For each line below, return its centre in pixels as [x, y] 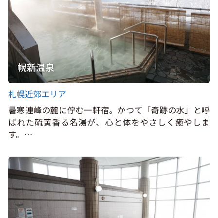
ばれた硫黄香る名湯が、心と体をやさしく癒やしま [109, 122]
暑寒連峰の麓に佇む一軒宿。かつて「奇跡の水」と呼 [109, 110]
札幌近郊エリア [37, 93]
